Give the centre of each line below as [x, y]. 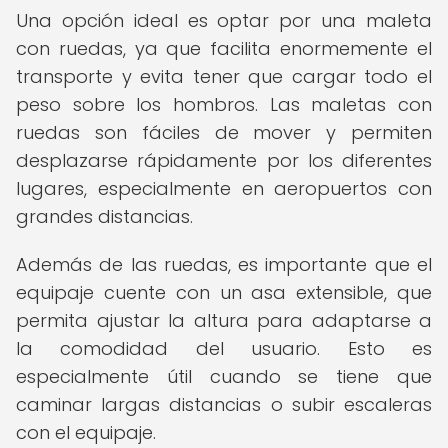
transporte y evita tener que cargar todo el [224, 76]
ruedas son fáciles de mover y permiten [224, 132]
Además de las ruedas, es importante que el [224, 264]
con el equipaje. [86, 432]
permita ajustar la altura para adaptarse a [224, 320]
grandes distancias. [104, 216]
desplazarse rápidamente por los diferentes [224, 160]
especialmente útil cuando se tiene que [224, 376]
